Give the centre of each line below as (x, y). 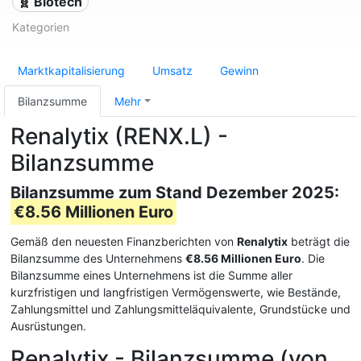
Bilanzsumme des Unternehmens (98, 258)
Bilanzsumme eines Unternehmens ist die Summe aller (151, 275)
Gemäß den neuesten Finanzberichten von (124, 241)
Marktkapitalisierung (71, 71)
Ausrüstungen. (48, 326)
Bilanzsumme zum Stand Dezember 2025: (175, 193)
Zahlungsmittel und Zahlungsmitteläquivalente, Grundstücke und (180, 309)
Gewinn (239, 71)
